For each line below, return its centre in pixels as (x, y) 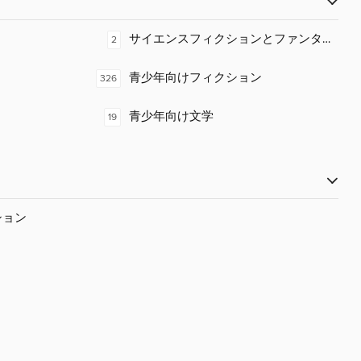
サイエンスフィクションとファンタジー (238, 39)
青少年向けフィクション (195, 78)
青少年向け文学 (171, 117)
